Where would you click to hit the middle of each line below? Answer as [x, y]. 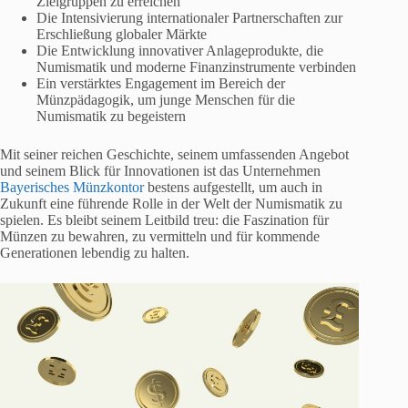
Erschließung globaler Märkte [122, 34]
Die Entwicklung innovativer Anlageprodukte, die [180, 50]
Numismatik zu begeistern [111, 116]
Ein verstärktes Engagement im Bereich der [161, 83]
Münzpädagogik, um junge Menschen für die [166, 99]
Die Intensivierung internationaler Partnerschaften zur [189, 17]
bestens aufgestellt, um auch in [233, 187]
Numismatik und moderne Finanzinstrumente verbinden [196, 66]
